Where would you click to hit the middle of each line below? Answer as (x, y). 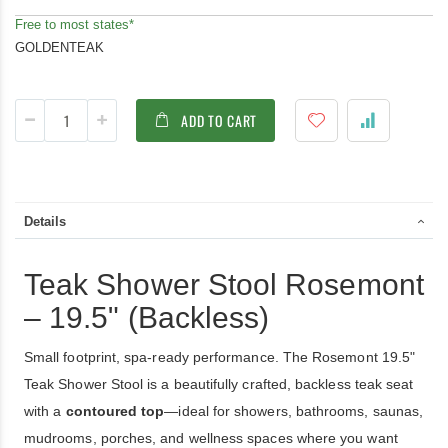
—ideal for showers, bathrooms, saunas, (294, 411)
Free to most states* (74, 24)
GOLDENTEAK (59, 47)
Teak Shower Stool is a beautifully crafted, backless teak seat (219, 384)
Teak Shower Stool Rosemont (224, 284)
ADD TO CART (219, 120)
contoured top (115, 411)
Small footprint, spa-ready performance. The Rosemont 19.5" (220, 357)
